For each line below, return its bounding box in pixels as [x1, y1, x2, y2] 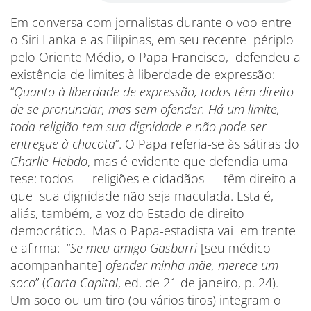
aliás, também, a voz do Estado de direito [10, 205, 244, 221]
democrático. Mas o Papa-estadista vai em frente [10, 222, 296, 239]
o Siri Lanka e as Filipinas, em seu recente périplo [10, 31, 294, 48]
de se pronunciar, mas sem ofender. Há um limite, [10, 101, 280, 117]
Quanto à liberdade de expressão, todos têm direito [14, 83, 294, 100]
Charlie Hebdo [10, 153, 87, 169]
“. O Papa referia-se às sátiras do [115, 135, 299, 152]
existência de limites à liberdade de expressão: [10, 66, 275, 83]
